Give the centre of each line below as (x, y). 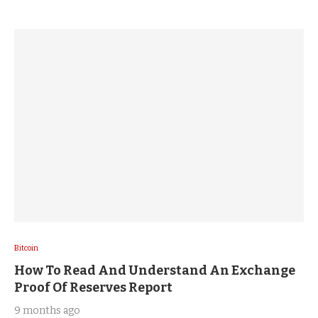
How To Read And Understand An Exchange (155, 270)
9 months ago (47, 310)
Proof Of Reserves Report (93, 287)
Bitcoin (26, 248)
